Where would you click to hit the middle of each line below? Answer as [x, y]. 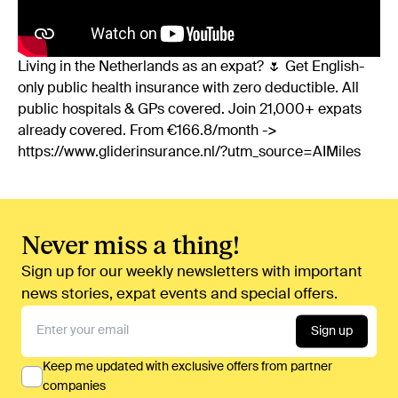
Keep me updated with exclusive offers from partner [187, 366]
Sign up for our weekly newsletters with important [192, 272]
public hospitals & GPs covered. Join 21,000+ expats [190, 110]
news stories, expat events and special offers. [179, 294]
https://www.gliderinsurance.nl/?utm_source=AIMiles [189, 152]
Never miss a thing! [130, 246]
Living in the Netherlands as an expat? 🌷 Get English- [191, 67]
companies [74, 386]
